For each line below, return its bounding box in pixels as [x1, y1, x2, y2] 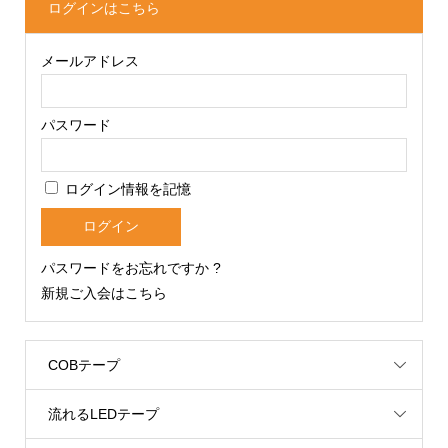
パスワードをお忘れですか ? [40, 260, 221, 277]
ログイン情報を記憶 [60, 181, 191, 197]
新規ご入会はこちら [40, 285, 167, 302]
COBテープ [47, 356, 120, 373]
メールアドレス [40, 53, 139, 69]
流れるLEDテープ [47, 405, 159, 422]
